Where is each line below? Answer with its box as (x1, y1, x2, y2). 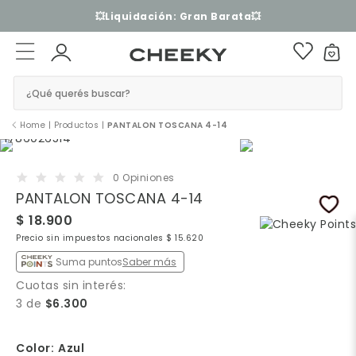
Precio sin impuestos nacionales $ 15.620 (16, 233, 203, 243)
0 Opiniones (113, 171, 175, 184)
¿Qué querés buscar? (25, 86, 130, 100)
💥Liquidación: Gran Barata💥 (95, 9, 261, 23)
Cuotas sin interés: (16, 277, 126, 293)
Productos (53, 120, 99, 130)
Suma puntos (56, 254, 122, 269)
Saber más (122, 254, 176, 269)
